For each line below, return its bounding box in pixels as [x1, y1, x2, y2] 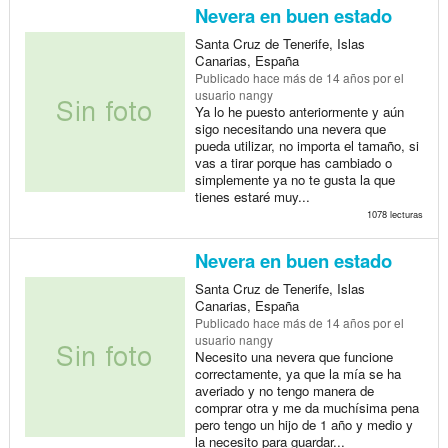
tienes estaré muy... [194, 186, 310, 206]
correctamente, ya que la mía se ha [194, 363, 401, 383]
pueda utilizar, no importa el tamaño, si [194, 135, 419, 155]
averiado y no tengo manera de [194, 380, 374, 400]
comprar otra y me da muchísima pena [194, 397, 419, 417]
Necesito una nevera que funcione [194, 346, 393, 366]
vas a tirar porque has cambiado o [194, 152, 392, 172]
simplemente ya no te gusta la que [194, 169, 395, 189]
